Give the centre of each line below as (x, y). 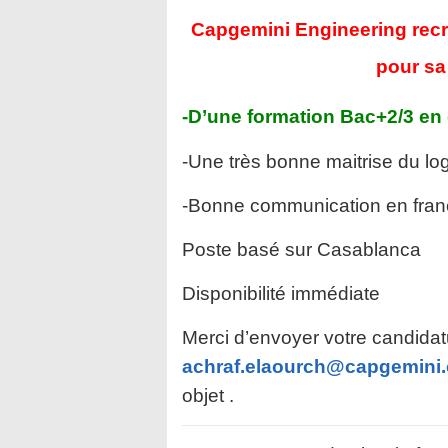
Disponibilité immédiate (281, 293)
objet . (208, 395)
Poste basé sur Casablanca (301, 249)
